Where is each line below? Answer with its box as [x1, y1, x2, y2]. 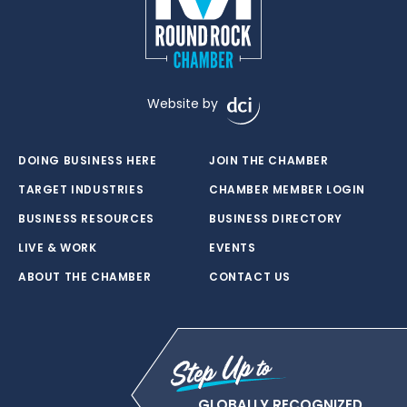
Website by [147, 94, 218, 113]
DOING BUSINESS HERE [18, 153, 157, 168]
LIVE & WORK [18, 240, 97, 255]
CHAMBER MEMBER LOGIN [209, 182, 365, 197]
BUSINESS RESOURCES [18, 211, 154, 226]
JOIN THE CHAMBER [209, 153, 329, 168]
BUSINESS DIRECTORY [209, 211, 342, 226]
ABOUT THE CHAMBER [18, 269, 152, 284]
